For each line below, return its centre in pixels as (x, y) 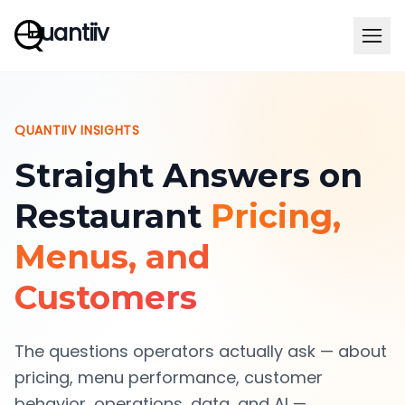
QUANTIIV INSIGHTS (77, 132)
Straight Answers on (188, 175)
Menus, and (113, 257)
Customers (106, 297)
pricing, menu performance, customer (169, 379)
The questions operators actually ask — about (201, 353)
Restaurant (108, 216)
